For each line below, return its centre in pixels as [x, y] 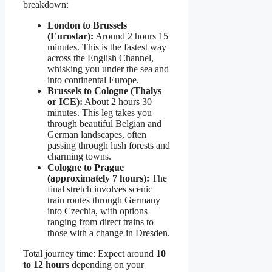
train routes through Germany [104, 200]
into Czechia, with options [97, 211]
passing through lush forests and [109, 146]
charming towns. [79, 157]
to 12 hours [46, 265]
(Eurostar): [70, 36]
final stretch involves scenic [100, 189]
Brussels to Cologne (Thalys [104, 91]
